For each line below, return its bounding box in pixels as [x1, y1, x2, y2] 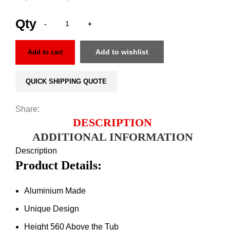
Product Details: [15, 158, 102, 172]
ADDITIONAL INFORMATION [32, 130, 193, 143]
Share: [15, 104, 40, 113]
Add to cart [28, 48, 63, 56]
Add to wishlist [95, 47, 149, 56]
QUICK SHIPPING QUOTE [26, 77, 107, 85]
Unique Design [24, 204, 79, 213]
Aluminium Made [24, 186, 86, 195]
